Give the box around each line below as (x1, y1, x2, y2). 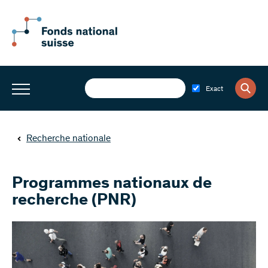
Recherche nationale (26, 134, 111, 144)
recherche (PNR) (12, 193, 136, 209)
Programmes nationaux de (12, 176, 212, 193)
